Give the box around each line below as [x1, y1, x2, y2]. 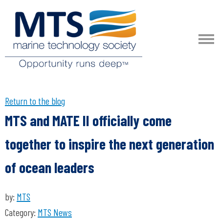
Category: [5, 206, 38, 218]
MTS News [38, 206, 72, 218]
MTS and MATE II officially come [5, 111, 172, 129]
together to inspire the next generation [5, 135, 214, 153]
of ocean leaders [5, 158, 94, 176]
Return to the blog [5, 95, 65, 107]
